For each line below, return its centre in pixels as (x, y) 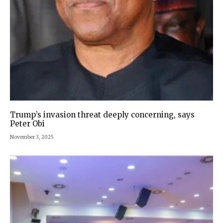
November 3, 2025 (32, 137)
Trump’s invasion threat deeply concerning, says (102, 114)
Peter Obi (27, 123)
